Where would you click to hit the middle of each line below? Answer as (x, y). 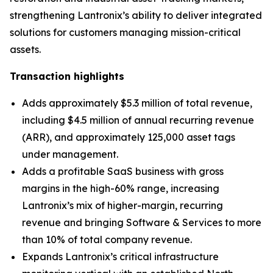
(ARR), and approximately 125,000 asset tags (129, 137)
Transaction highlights (67, 76)
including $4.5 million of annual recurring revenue (138, 120)
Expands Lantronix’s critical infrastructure (120, 257)
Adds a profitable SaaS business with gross (123, 171)
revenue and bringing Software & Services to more (142, 222)
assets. (25, 49)
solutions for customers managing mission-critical (125, 32)
